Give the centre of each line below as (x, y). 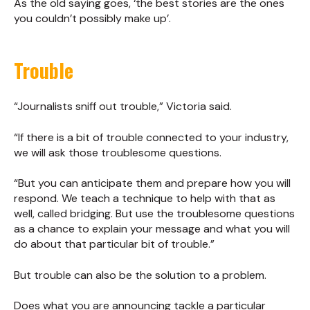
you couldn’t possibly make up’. (92, 18)
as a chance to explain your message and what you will (152, 229)
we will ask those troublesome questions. (118, 152)
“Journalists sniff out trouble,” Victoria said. (123, 107)
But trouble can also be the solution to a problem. (140, 275)
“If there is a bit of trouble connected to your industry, (151, 137)
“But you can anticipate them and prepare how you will (152, 183)
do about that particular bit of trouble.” (114, 244)
